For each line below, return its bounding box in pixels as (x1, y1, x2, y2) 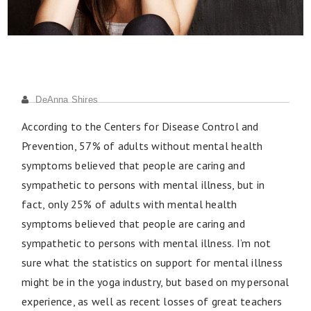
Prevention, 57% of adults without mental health (22, 138, 263, 153)
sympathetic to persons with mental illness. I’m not (22, 235, 271, 250)
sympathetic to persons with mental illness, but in (22, 177, 265, 192)
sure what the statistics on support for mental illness (22, 255, 283, 269)
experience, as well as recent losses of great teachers (22, 294, 283, 308)
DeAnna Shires (35, 94, 98, 105)
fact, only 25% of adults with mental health (22, 196, 237, 211)
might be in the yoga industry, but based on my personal (22, 274, 289, 289)
